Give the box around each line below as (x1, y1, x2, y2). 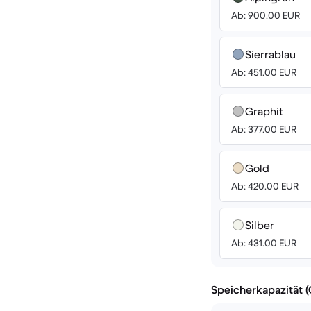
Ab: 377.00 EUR (231, 123, 296, 135)
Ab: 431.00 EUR (231, 237, 296, 249)
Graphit (245, 104, 283, 118)
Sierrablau (245, 47, 296, 61)
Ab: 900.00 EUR (231, 9, 300, 22)
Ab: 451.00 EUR (231, 66, 296, 78)
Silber (245, 218, 274, 232)
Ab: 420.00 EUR (231, 180, 299, 192)
